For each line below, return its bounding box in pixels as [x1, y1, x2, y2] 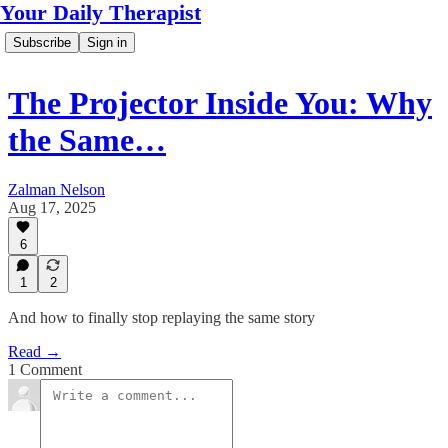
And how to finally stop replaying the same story [8, 309, 315, 326]
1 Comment [8, 361, 82, 378]
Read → [8, 343, 61, 360]
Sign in [87, 35, 127, 50]
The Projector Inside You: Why [8, 85, 432, 122]
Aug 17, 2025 [8, 198, 96, 216]
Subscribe [13, 35, 71, 50]
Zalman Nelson [8, 180, 105, 198]
